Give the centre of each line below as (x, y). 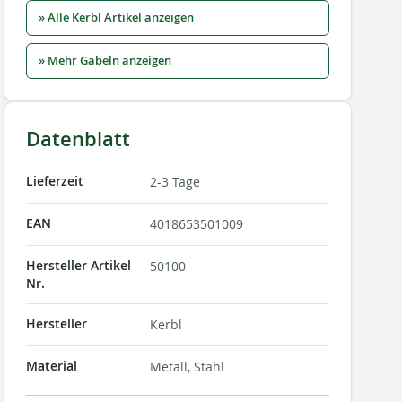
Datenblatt (78, 139)
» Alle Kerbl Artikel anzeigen (116, 17)
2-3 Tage (175, 182)
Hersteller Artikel (78, 266)
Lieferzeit (54, 181)
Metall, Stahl (187, 367)
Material (51, 366)
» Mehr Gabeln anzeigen (105, 61)
